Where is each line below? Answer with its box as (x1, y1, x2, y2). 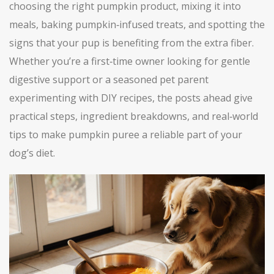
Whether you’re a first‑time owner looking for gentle (9, 54, 250, 68)
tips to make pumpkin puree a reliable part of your (9, 128, 242, 141)
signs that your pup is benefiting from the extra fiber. (9, 36, 254, 50)
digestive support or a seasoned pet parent (9, 73, 209, 86)
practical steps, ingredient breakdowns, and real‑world (9, 109, 258, 123)
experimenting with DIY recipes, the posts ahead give (9, 91, 253, 105)
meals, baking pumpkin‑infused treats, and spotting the (9, 18, 265, 31)
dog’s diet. (9, 146, 55, 160)
